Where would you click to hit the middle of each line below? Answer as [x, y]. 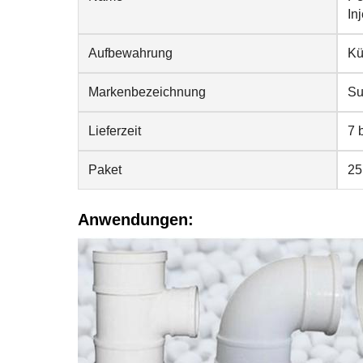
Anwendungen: [136, 220]
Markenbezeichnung [147, 92]
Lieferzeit [115, 131]
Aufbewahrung [130, 53]
